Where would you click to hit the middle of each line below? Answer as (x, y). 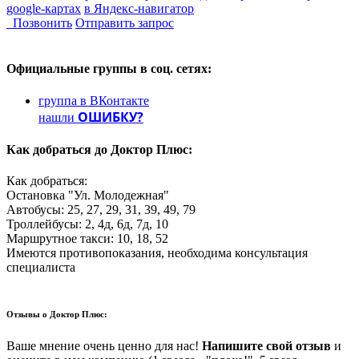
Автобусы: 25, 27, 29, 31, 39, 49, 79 (101, 210)
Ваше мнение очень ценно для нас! (104, 346)
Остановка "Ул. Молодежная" (88, 196)
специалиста (41, 268)
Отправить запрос (125, 23)
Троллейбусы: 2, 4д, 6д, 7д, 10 (87, 224)
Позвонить (39, 23)
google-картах (44, 8)
